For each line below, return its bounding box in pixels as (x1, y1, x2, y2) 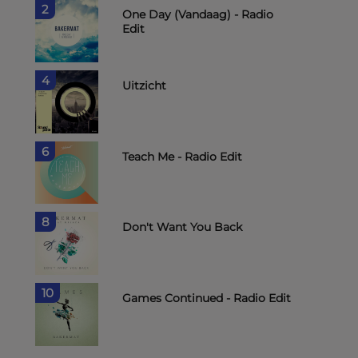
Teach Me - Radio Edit (121, 149, 242, 164)
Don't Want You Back (121, 220, 242, 235)
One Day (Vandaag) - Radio (121, 7, 273, 22)
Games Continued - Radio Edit (121, 291, 291, 305)
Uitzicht (121, 78, 166, 93)
